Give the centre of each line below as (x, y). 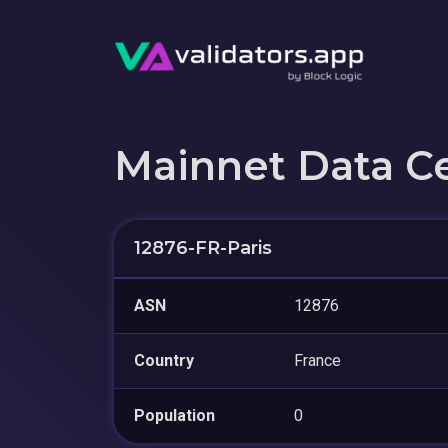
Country (164, 360)
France (317, 360)
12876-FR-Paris (203, 247)
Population (174, 415)
